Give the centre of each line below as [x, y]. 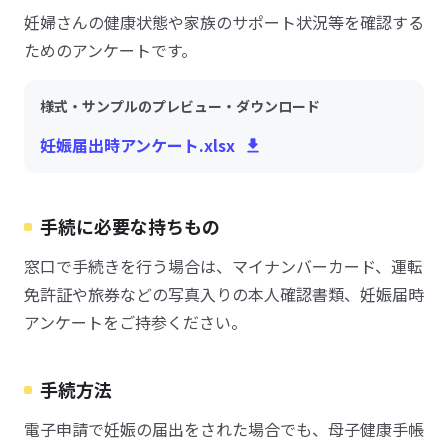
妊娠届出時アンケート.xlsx [137, 145]
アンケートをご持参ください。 [135, 322]
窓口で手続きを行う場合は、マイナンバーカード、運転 [223, 266]
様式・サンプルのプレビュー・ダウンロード [180, 106]
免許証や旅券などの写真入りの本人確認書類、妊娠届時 [224, 294]
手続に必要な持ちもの [130, 226]
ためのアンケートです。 [110, 50]
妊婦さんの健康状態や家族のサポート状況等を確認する [224, 22]
